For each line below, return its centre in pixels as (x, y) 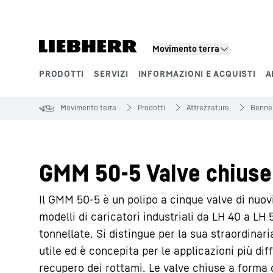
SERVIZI (111, 73)
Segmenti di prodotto (102, 87)
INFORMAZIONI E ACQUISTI (197, 73)
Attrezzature (208, 108)
